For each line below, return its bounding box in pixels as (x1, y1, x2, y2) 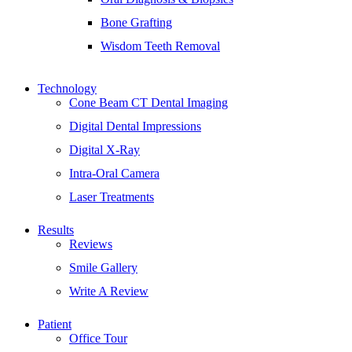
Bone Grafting (101, 15, 172, 29)
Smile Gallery (69, 260, 137, 274)
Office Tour (69, 331, 127, 345)
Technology (38, 81, 97, 95)
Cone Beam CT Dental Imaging (69, 95, 228, 109)
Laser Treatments (69, 189, 154, 203)
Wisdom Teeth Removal (101, 38, 220, 53)
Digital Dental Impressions (69, 119, 201, 133)
